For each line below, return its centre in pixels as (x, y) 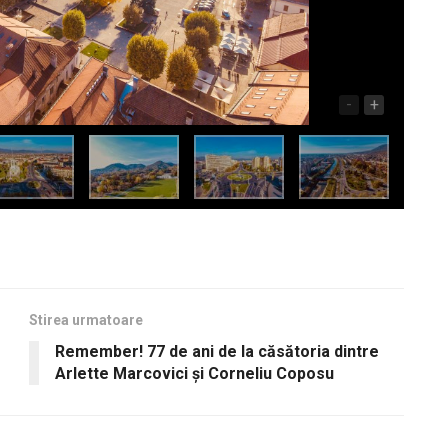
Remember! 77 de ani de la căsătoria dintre (217, 352)
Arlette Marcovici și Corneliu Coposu (194, 374)
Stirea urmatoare (86, 320)
